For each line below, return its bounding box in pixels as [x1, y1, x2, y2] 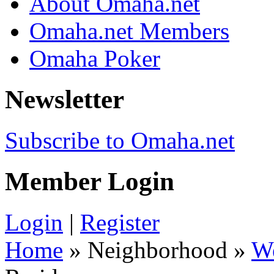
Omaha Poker [29, 45, 160, 72]
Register [80, 209, 160, 235]
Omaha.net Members [29, 18, 229, 45]
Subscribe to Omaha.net [5, 127, 235, 154]
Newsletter [5, 84, 124, 114]
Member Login [5, 166, 174, 196]
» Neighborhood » [63, 236, 251, 263]
